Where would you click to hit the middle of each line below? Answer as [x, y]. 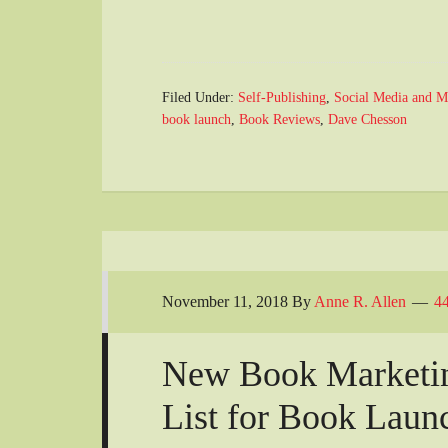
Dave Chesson [367, 120]
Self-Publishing [282, 98]
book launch [196, 120]
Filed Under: [200, 98]
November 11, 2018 [225, 302]
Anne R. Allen [360, 302]
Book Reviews [279, 120]
